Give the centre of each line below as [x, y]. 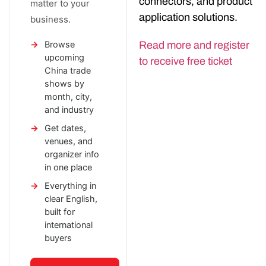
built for [60, 212]
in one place [68, 168]
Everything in [70, 186]
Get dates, [65, 129]
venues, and [69, 142]
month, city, [68, 97]
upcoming [64, 58]
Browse [60, 45]
